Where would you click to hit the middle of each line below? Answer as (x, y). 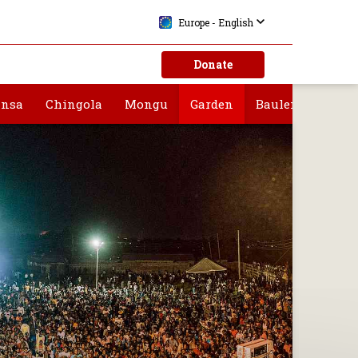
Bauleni (280, 104)
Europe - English (215, 22)
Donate (213, 64)
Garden (212, 104)
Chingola (74, 104)
